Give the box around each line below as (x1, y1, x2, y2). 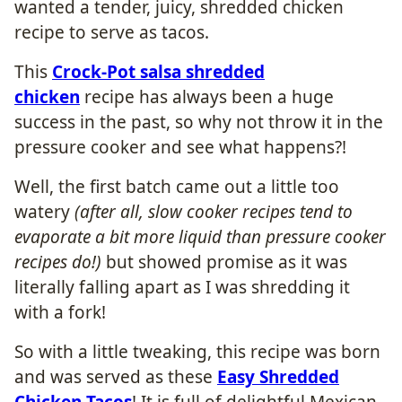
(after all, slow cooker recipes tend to (74, 199, 353, 223)
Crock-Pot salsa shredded (52, 59, 265, 83)
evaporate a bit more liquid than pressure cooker (14, 224, 386, 249)
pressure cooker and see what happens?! (14, 135, 346, 159)
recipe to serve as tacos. (14, 20, 209, 44)
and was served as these (14, 364, 217, 389)
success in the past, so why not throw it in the (14, 109, 383, 134)
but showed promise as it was (101, 249, 347, 274)
